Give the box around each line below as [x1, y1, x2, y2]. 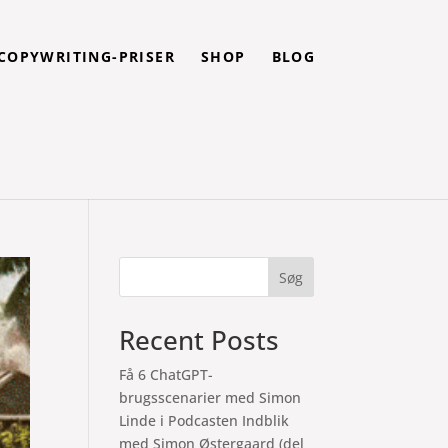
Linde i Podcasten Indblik [119, 411, 290, 430]
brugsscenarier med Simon [119, 388, 302, 407]
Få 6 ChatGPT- [119, 365, 214, 384]
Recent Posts [119, 322, 280, 358]
